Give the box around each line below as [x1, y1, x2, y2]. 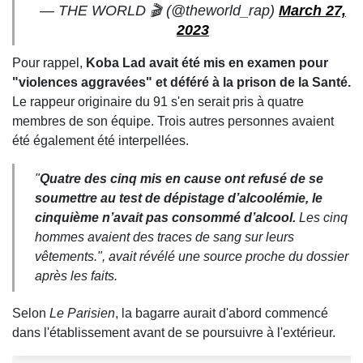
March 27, [279, 2, 346, 19]
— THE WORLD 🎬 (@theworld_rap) [40, 2, 279, 19]
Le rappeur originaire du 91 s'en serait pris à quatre [12, 95, 304, 109]
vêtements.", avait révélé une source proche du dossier [35, 250, 348, 264]
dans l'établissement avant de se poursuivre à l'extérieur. [12, 326, 335, 340]
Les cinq [299, 211, 348, 225]
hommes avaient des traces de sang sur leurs [35, 230, 294, 245]
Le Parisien [49, 306, 115, 321]
